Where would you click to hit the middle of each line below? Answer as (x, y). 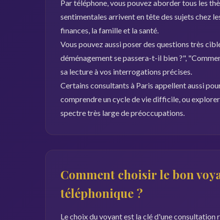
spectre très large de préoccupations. (123, 113)
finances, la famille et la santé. (110, 30)
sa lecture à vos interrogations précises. (126, 71)
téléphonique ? (102, 193)
